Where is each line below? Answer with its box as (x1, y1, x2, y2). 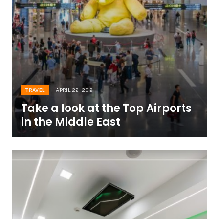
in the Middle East (21, 114, 120, 130)
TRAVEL (24, 87, 45, 93)
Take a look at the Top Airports (21, 100, 192, 116)
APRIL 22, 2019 (56, 87, 93, 93)
